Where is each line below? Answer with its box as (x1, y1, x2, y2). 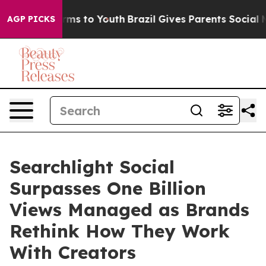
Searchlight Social (9, 156, 175, 178)
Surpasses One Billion (9, 177, 206, 199)
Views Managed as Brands (9, 198, 249, 221)
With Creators (9, 241, 136, 264)
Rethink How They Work (9, 220, 230, 242)
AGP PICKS (7, 14, 55, 24)
